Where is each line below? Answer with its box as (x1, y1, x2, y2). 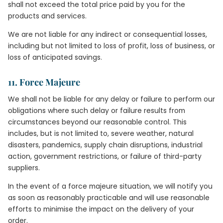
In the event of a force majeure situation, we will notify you (8, 181, 213, 191)
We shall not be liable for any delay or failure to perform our (8, 94, 215, 104)
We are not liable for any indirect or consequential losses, (8, 29, 207, 39)
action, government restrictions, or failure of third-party (8, 151, 202, 161)
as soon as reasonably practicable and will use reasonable (8, 193, 210, 203)
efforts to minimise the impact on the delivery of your (8, 204, 194, 214)
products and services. (8, 11, 87, 21)
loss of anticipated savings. (8, 52, 102, 62)
